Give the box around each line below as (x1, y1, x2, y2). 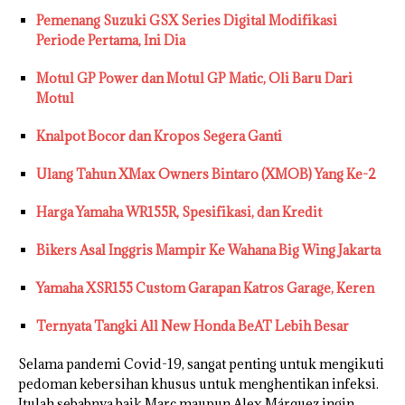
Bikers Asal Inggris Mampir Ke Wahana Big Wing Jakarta (36, 241, 381, 259)
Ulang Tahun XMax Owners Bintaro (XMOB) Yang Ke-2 (36, 165, 376, 184)
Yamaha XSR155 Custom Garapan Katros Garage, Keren (36, 279, 374, 297)
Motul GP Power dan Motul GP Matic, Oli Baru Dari (36, 70, 353, 88)
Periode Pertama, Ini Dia (36, 32, 185, 50)
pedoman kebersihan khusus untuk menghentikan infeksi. (18, 375, 379, 393)
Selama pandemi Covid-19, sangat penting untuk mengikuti (18, 355, 384, 373)
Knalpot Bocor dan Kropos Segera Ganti (36, 127, 282, 146)
